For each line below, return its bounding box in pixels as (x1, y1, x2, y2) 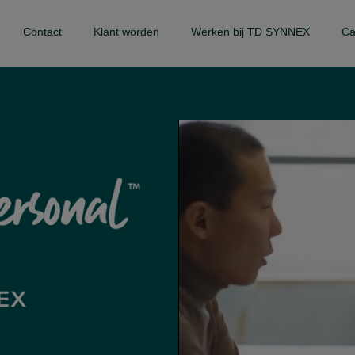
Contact (23, 25, 62, 38)
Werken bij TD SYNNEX (191, 25, 310, 38)
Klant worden (94, 25, 159, 38)
